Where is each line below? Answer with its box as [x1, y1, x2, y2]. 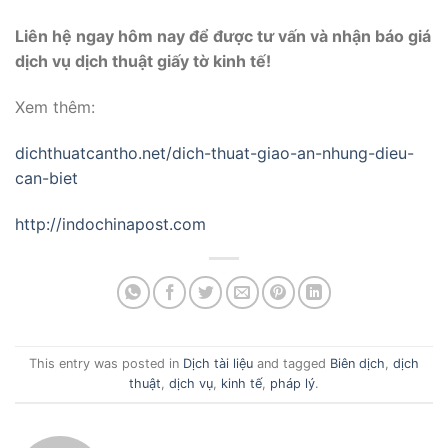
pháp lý [270, 375, 315, 391]
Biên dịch [330, 355, 385, 371]
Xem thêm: [15, 96, 95, 117]
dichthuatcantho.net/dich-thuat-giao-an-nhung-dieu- [15, 142, 414, 163]
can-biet [15, 167, 78, 188]
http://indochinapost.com [15, 213, 206, 234]
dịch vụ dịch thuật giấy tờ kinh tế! [15, 51, 271, 72]
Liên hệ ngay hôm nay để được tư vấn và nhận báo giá [15, 26, 431, 47]
